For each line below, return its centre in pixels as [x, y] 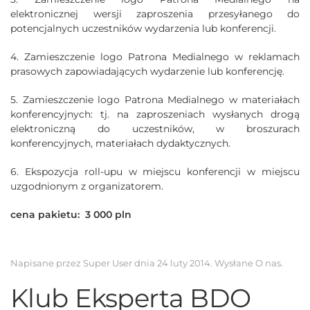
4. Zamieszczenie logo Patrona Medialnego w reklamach [155, 56]
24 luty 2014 [184, 263]
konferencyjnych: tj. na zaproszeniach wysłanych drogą [155, 114]
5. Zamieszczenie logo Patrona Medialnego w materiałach [155, 99]
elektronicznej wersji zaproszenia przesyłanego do [155, 13]
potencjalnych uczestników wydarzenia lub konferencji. [143, 28]
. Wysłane [233, 263]
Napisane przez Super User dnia [84, 263]
